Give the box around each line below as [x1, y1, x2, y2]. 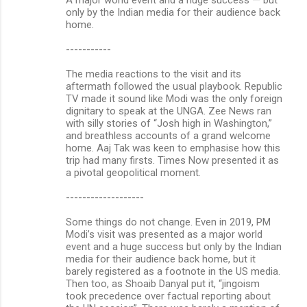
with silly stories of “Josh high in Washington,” [66, 116, 272, 130]
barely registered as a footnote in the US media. [66, 265, 280, 278]
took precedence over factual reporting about [66, 289, 271, 302]
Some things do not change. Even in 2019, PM [66, 215, 271, 228]
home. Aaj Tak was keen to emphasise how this [66, 141, 280, 154]
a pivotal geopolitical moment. [66, 166, 201, 179]
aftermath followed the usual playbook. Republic [66, 79, 282, 93]
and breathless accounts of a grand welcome [66, 129, 271, 142]
